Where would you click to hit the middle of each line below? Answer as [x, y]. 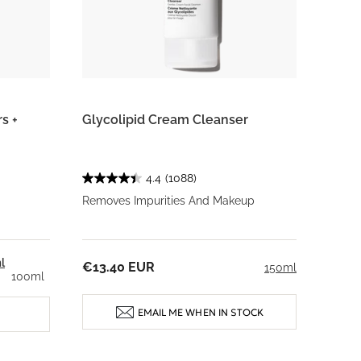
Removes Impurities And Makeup [168, 201]
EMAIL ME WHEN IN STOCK [201, 312]
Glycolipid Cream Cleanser [165, 120]
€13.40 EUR [118, 267]
